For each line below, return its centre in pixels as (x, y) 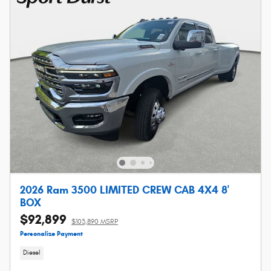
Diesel (32, 253)
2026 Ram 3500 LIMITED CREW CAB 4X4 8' (125, 190)
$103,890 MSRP (95, 221)
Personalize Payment (51, 233)
